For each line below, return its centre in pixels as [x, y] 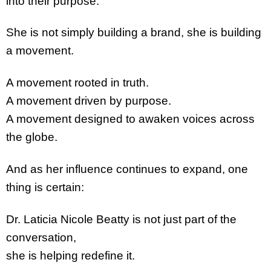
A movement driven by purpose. [89, 101]
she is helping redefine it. [70, 255]
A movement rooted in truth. [77, 83]
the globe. [32, 137]
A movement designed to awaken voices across [130, 119]
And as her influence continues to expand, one [127, 169]
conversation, [41, 237]
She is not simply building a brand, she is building [134, 33]
